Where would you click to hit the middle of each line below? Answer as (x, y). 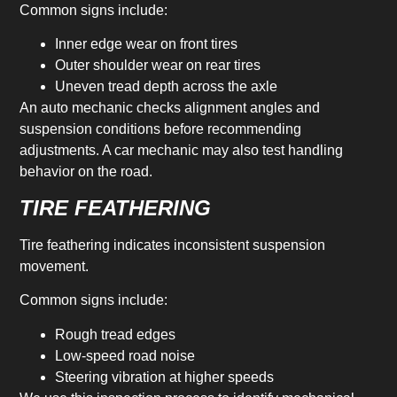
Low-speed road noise (125, 355)
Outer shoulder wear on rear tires (158, 66)
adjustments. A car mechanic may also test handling (182, 151)
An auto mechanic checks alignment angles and (170, 108)
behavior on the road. (86, 172)
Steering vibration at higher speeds (165, 377)
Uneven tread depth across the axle (167, 87)
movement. (54, 266)
